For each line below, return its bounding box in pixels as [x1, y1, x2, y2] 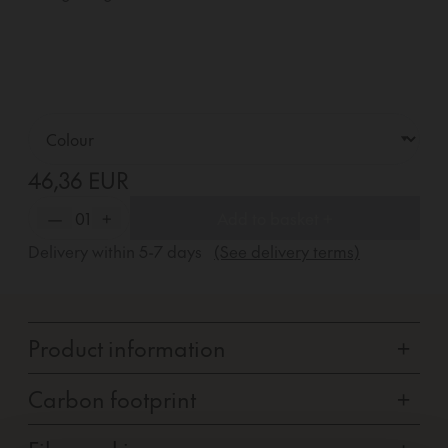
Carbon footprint [28, 383, 196, 414]
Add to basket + [217, 206, 334, 229]
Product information [28, 332, 226, 363]
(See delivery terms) [214, 240, 360, 262]
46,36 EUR [28, 164, 129, 195]
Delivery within [28, 240, 139, 262]
